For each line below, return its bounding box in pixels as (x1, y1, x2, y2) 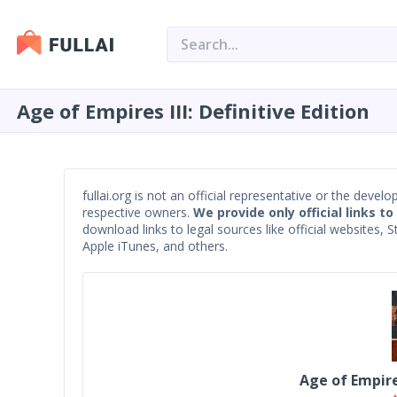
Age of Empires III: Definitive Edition (17, 97, 370, 124)
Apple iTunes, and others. (82, 237, 228, 254)
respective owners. (82, 204, 193, 221)
